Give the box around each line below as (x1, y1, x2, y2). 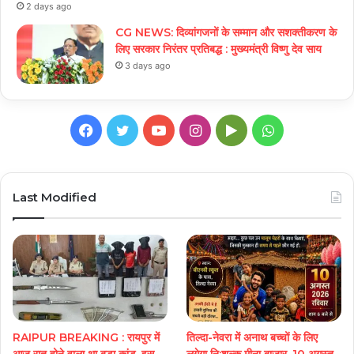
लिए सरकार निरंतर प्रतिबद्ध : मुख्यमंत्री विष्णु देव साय (115, 41, 322, 56)
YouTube (165, 120, 223, 137)
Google (236, 120, 284, 137)
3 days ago (125, 59, 171, 71)
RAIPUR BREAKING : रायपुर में (13, 330, 160, 345)
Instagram (200, 120, 269, 137)
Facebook (92, 120, 159, 137)
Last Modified (13, 189, 96, 205)
